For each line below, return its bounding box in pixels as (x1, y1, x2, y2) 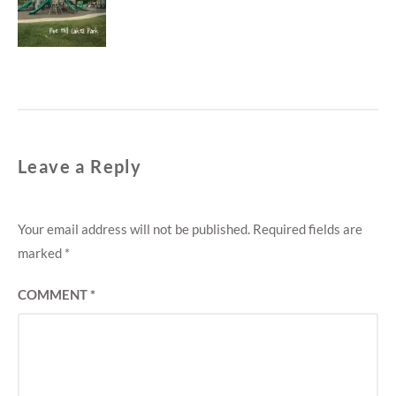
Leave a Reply (18, 156, 142, 178)
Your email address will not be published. (18, 221, 250, 238)
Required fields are (253, 221, 362, 238)
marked (18, 245, 65, 262)
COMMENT (18, 286, 90, 303)
